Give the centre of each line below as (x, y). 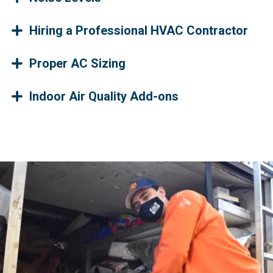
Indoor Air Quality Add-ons (104, 96)
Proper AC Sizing (77, 63)
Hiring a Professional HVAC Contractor (139, 30)
